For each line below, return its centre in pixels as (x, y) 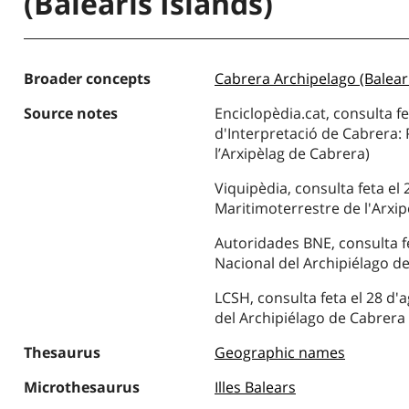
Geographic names (279, 352)
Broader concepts (87, 79)
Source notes (70, 113)
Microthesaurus (81, 387)
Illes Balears (255, 387)
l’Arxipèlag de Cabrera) (292, 153)
